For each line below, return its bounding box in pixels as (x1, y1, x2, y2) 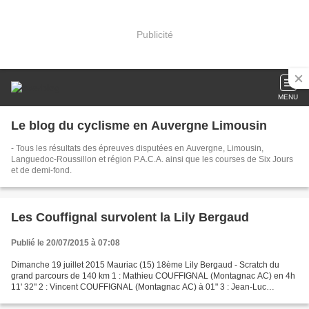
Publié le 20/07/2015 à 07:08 (11, 238, 120, 248)
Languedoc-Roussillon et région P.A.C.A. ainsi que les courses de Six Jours (11, 154, 293, 164)
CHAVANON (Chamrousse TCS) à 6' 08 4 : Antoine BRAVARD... (11, 293, 248, 303)
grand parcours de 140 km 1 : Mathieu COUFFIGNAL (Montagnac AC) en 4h (11, 271, 295, 281)
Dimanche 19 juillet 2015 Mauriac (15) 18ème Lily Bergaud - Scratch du (11, 260, 279, 270)
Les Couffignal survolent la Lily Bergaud (11, 210, 249, 224)
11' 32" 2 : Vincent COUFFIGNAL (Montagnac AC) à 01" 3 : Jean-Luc (11, 282, 266, 292)
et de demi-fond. (11, 166, 72, 175)
